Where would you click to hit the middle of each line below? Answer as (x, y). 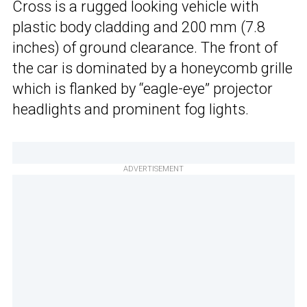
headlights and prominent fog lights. (131, 110)
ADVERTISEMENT (153, 169)
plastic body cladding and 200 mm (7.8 (139, 27)
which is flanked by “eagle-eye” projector (143, 89)
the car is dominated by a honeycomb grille (152, 69)
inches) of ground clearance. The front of (145, 48)
